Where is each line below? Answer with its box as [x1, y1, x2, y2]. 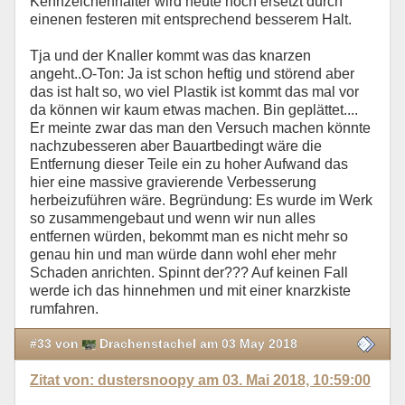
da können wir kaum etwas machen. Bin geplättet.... [30, 102, 358, 118]
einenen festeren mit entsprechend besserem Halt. [30, 12, 352, 28]
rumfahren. [30, 301, 99, 317]
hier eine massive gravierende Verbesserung [30, 174, 316, 191]
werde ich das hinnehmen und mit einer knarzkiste [30, 283, 351, 299]
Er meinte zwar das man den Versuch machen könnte [30, 120, 371, 137]
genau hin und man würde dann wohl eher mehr [30, 247, 336, 263]
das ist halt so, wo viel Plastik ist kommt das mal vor [30, 84, 359, 100]
